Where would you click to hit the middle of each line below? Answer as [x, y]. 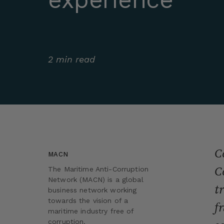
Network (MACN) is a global [96, 179]
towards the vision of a [88, 200]
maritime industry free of [91, 211]
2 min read [71, 59]
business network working [92, 190]
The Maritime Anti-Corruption [98, 169]
